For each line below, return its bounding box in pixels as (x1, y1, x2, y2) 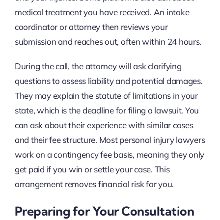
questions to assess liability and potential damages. (14, 75, 203, 86)
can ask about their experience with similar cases (14, 119, 193, 130)
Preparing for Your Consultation (14, 203, 194, 219)
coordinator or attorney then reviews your (14, 21, 168, 32)
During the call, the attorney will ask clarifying (14, 60, 182, 71)
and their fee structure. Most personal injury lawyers (14, 134, 205, 145)
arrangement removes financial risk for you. (14, 178, 174, 189)
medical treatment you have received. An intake (14, 6, 190, 17)
